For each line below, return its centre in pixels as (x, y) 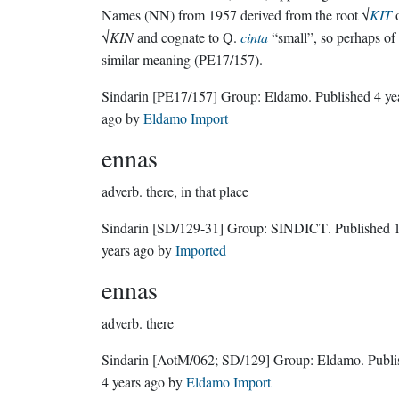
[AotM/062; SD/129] (211, 359)
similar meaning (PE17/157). (182, 59)
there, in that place (197, 191)
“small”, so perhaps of (332, 37)
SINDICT (299, 228)
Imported (201, 250)
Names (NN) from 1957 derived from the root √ (236, 15)
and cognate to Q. (187, 37)
